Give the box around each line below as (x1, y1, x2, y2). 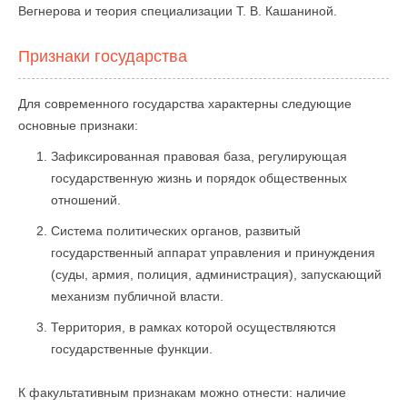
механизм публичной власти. (51, 289, 223, 303)
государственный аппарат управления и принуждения (51, 245, 375, 260)
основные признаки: (18, 118, 138, 133)
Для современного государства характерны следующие (18, 96, 352, 111)
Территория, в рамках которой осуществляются (51, 320, 336, 334)
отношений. (51, 193, 121, 207)
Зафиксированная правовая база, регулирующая (51, 149, 347, 164)
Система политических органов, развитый (51, 223, 301, 238)
